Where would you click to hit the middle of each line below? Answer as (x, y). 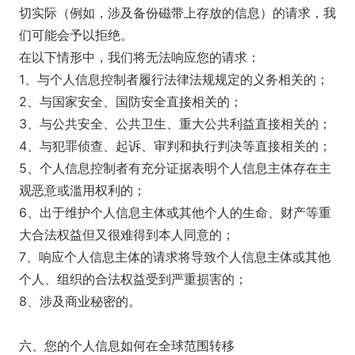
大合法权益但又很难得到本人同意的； (127, 235)
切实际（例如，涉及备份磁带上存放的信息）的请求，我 (177, 13)
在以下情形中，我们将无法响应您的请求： (139, 57)
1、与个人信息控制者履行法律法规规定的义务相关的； (174, 79)
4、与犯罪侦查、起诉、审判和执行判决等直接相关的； (175, 146)
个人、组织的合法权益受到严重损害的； (133, 279)
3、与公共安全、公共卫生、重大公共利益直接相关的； (175, 124)
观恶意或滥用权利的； (82, 190)
